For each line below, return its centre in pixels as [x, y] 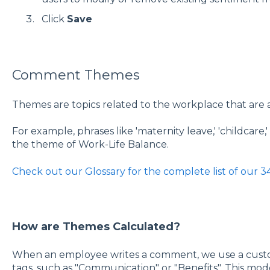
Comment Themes [76, 75]
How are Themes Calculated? [96, 226]
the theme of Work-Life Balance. [90, 145]
